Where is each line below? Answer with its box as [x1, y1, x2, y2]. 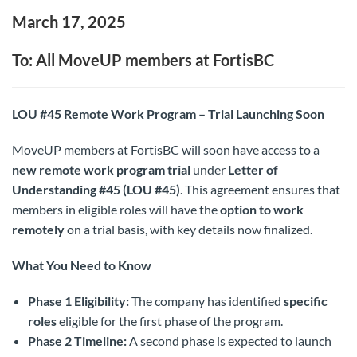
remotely [12, 222, 65, 237]
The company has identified [129, 293, 284, 308]
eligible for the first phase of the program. [57, 313, 283, 328]
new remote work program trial [12, 162, 190, 177]
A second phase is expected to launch [127, 333, 331, 348]
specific [284, 293, 328, 308]
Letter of [228, 162, 278, 177]
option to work [220, 202, 304, 217]
